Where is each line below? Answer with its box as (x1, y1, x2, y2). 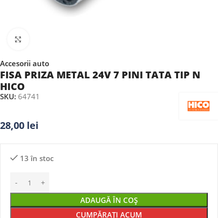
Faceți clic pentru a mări (29, 35, 109, 44)
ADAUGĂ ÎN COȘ (80, 195, 138, 205)
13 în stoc (19, 153, 54, 163)
